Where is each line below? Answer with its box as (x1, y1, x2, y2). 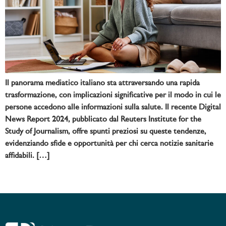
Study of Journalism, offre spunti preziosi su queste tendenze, (5, 127, 206, 136)
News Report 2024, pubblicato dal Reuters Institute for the (5, 115, 201, 124)
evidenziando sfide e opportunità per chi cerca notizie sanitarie (5, 139, 213, 148)
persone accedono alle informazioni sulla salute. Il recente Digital (5, 103, 221, 111)
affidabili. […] (5, 151, 49, 160)
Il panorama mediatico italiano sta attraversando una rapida (5, 79, 200, 87)
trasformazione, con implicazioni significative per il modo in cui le (5, 91, 221, 99)
